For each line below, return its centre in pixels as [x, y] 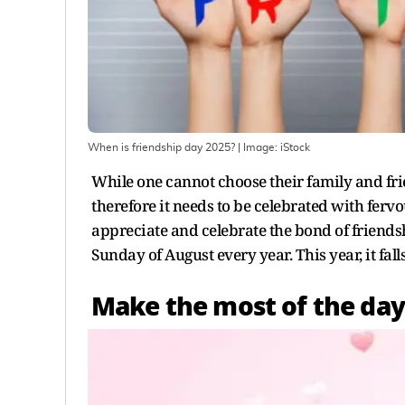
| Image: [258, 147]
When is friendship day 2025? [161, 147]
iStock [295, 147]
